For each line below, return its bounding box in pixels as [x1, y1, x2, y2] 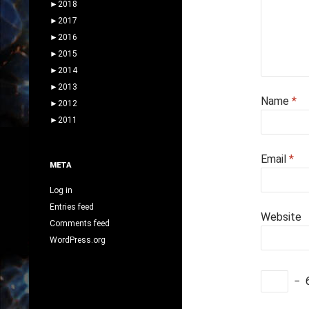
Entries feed [50, 201, 94, 212]
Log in [50, 185, 72, 195]
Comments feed [50, 218, 110, 228]
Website [261, 210, 301, 223]
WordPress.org [50, 235, 106, 245]
